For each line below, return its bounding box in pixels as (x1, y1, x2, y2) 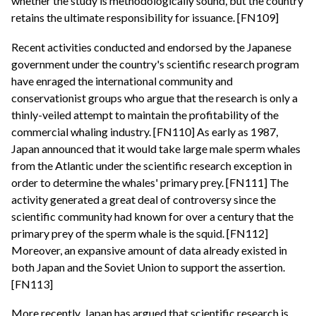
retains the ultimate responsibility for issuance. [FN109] (11, 11, 279, 25)
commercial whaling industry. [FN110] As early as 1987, (11, 124, 278, 138)
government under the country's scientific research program (11, 56, 299, 71)
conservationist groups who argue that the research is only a (11, 90, 298, 104)
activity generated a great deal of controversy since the (11, 192, 276, 206)
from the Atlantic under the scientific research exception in (11, 158, 292, 172)
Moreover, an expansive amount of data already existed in (11, 243, 287, 257)
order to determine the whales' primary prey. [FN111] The (11, 175, 288, 189)
